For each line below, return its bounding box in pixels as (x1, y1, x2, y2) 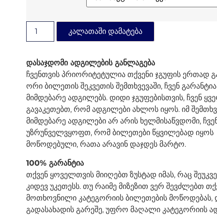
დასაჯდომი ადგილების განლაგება (26, 58, 155, 68)
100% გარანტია (26, 158, 84, 168)
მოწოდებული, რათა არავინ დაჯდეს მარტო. (26, 139, 186, 149)
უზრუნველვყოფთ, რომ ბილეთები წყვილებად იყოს (26, 128, 214, 138)
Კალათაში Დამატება (68, 27, 142, 36)
